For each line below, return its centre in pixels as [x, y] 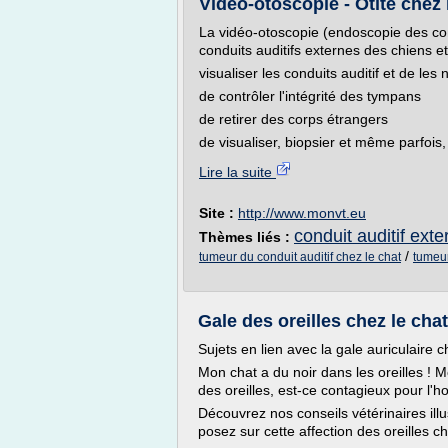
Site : [218, 213]
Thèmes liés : [246, 237]
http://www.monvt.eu [302, 213]
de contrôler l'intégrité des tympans [310, 96]
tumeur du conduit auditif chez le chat [300, 257]
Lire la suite [237, 172]
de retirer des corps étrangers [293, 119]
